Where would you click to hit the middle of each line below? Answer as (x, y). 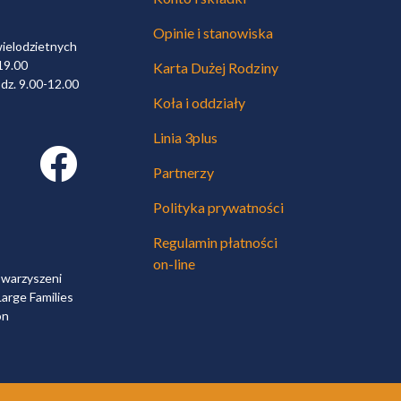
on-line (174, 264)
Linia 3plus (185, 138)
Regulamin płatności (215, 243)
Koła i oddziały (199, 103)
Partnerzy (183, 173)
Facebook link (77, 154)
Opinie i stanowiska (213, 33)
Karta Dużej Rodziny (216, 68)
